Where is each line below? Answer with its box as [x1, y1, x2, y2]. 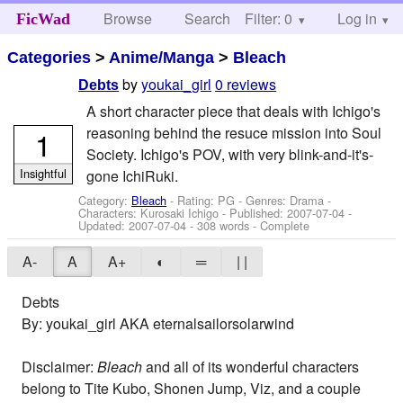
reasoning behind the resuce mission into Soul [85, 121, 381, 143]
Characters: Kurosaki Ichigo [78, 203, 219, 221]
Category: [78, 191, 132, 209]
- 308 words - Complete [186, 216, 310, 234]
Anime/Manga [109, 48, 215, 67]
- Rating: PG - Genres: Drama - [166, 191, 332, 209]
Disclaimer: [22, 356, 98, 378]
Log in [336, 8, 377, 29]
